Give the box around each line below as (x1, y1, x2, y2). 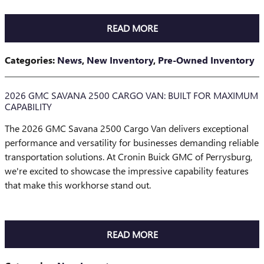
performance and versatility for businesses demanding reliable (5, 136, 259, 148)
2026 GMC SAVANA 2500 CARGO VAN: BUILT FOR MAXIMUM (5, 88, 258, 101)
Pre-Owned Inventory (158, 53, 255, 66)
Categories (5, 53, 52, 66)
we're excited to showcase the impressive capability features (5, 164, 249, 177)
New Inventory (87, 53, 153, 66)
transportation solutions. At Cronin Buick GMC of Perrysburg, (5, 150, 252, 163)
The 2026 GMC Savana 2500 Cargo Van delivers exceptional (5, 121, 249, 134)
